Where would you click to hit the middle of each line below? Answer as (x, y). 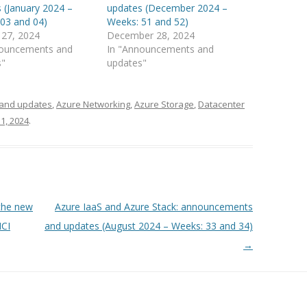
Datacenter (221, 104)
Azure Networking (93, 104)
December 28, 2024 (151, 35)
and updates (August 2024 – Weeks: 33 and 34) (148, 225)
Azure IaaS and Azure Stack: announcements (153, 206)
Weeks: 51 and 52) (148, 21)
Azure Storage (164, 104)
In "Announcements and (161, 49)
